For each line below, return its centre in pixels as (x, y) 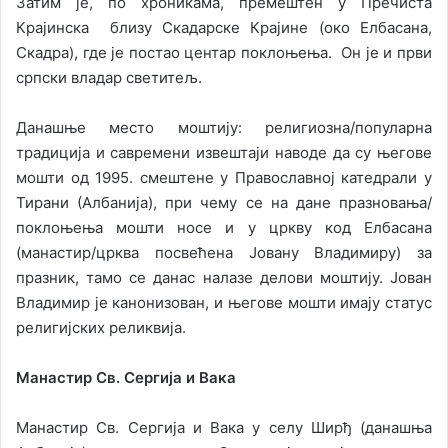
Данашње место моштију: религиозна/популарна (224, 128)
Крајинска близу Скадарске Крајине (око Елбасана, (224, 28)
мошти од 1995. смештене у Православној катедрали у (224, 178)
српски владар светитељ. (109, 78)
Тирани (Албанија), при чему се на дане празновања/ (224, 203)
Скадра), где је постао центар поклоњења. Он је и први (224, 53)
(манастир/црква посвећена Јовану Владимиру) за (224, 253)
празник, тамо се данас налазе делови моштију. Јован (224, 278)
